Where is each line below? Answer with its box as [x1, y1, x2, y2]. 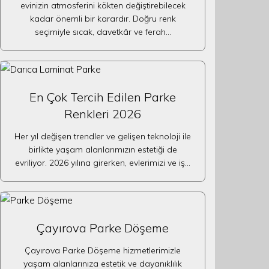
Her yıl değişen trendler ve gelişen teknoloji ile [14, 131, 191, 142]
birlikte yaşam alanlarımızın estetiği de [28, 144, 177, 155]
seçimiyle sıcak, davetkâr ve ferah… [34, 26, 171, 37]
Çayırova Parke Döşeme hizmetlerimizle [25, 245, 181, 256]
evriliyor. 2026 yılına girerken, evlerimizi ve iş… [15, 157, 190, 168]
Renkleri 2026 [64, 106, 141, 121]
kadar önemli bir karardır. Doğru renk [29, 13, 176, 24]
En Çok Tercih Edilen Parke [29, 89, 176, 104]
